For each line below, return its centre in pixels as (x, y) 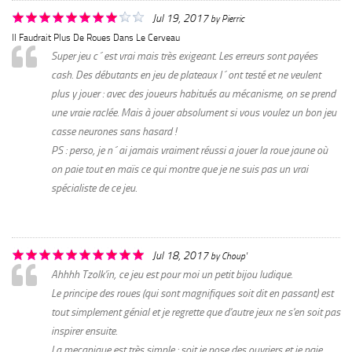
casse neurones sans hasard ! (114, 131)
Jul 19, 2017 (180, 18)
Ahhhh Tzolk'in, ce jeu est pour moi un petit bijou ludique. (172, 274)
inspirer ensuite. (84, 331)
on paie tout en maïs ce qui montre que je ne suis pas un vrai (180, 169)
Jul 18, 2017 (180, 255)
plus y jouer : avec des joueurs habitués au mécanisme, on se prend (193, 93)
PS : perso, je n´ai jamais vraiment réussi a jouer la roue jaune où (189, 150)
